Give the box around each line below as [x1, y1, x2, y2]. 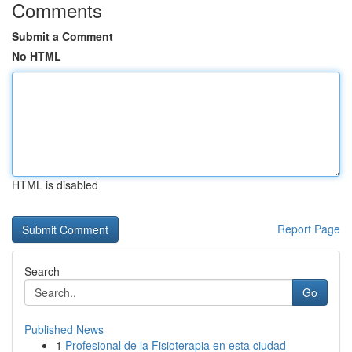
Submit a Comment [12, 28, 113, 44]
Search [24, 263, 60, 279]
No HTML [12, 48, 61, 64]
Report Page [277, 221, 340, 236]
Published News [24, 321, 104, 337]
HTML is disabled [12, 177, 98, 192]
